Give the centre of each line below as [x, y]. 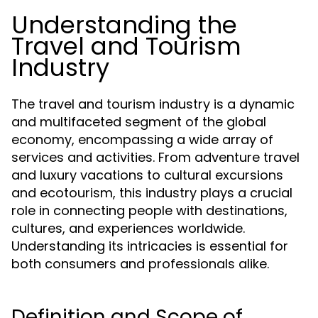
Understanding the [124, 25]
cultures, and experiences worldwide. [128, 228]
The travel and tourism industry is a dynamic [153, 104]
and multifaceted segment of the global [139, 122]
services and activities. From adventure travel [155, 157]
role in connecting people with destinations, [149, 210]
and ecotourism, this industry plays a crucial [152, 193]
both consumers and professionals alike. [140, 264]
